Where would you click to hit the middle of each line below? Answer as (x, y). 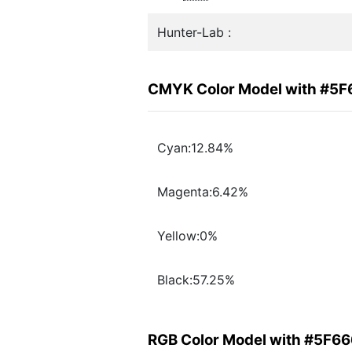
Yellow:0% (187, 236)
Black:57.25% (196, 280)
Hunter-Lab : (194, 32)
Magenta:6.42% (203, 192)
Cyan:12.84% (195, 148)
